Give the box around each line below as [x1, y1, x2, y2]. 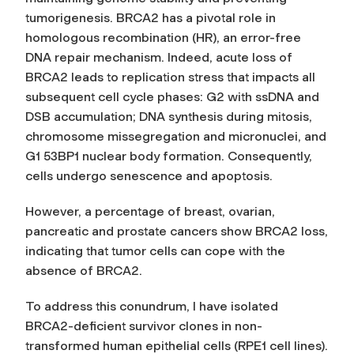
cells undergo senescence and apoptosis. [25, 168, 273, 183]
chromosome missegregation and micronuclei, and [25, 128, 326, 144]
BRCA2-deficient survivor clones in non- [25, 318, 262, 333]
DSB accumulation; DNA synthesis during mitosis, [25, 108, 312, 124]
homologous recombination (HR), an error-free [25, 29, 301, 45]
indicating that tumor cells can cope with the [25, 243, 285, 258]
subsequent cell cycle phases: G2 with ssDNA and [25, 88, 319, 104]
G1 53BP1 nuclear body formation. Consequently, [25, 148, 312, 164]
